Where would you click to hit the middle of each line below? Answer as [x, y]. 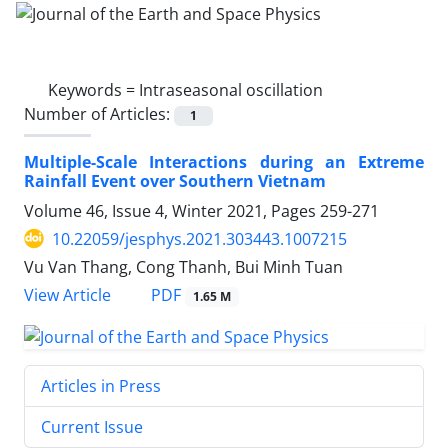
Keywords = [93, 89]
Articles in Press [101, 385]
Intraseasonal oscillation [231, 89]
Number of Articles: [99, 113]
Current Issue [92, 426]
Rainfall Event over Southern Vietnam [175, 180]
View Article [67, 295]
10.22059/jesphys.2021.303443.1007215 [199, 238]
